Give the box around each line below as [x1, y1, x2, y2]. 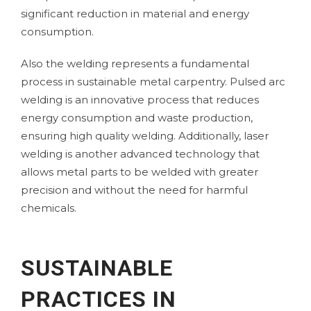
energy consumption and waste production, [21, 110, 253, 124]
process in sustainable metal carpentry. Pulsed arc [21, 74, 285, 88]
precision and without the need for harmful [21, 183, 248, 196]
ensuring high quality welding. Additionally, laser [21, 128, 269, 142]
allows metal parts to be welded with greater [21, 165, 258, 178]
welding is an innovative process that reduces [21, 92, 259, 106]
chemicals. [21, 201, 76, 215]
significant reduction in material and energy [21, 6, 249, 20]
